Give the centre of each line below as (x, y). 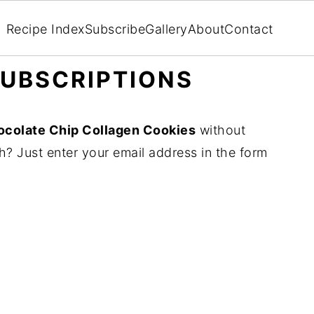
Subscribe (115, 29)
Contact (249, 29)
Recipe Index (45, 29)
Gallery (166, 29)
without (220, 130)
